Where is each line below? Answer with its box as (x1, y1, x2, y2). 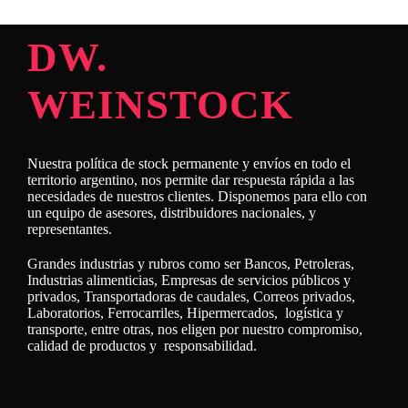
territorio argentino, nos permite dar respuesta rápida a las (27, 172, 354, 188)
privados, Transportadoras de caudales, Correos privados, (27, 289, 355, 304)
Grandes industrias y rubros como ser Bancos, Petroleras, (27, 256, 354, 271)
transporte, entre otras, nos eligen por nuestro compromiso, (27, 321, 362, 337)
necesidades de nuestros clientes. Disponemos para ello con (27, 189, 367, 204)
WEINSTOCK (27, 82, 293, 127)
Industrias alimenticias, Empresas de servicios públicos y (27, 272, 351, 288)
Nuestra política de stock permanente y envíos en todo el (27, 156, 351, 171)
